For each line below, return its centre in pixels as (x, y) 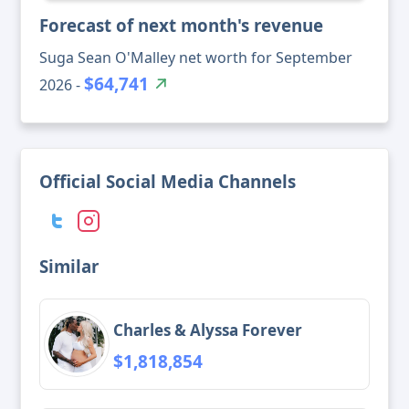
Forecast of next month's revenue (181, 26)
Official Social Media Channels (168, 182)
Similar (69, 267)
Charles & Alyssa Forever (208, 330)
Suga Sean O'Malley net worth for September (196, 58)
